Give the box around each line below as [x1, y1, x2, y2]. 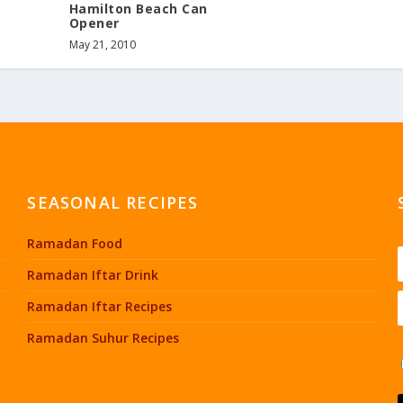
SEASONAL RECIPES [27, 192, 199, 214]
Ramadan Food [27, 235, 123, 253]
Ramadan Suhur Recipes [27, 329, 180, 347]
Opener [68, 14, 120, 32]
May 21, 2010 [68, 37, 136, 53]
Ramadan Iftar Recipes [27, 298, 173, 316]
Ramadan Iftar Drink [27, 266, 159, 284]
